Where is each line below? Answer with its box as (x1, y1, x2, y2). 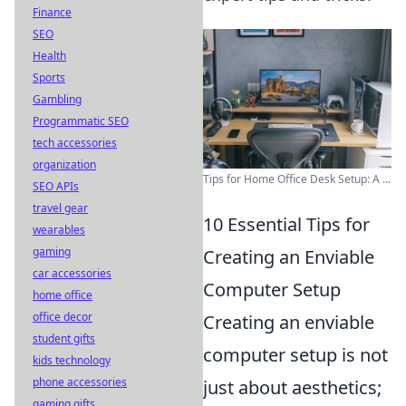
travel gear (33, 200, 88, 216)
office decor (33, 309, 92, 324)
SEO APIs (33, 179, 79, 194)
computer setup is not (203, 342, 388, 367)
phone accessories (33, 374, 127, 390)
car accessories (33, 266, 111, 281)
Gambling (33, 92, 82, 107)
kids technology (33, 353, 111, 368)
